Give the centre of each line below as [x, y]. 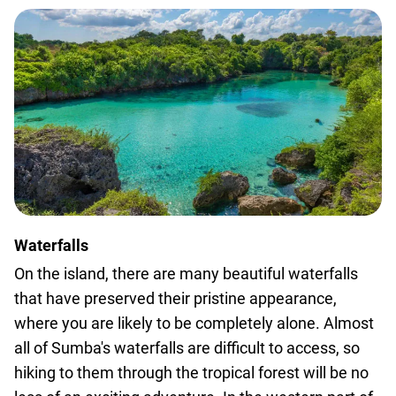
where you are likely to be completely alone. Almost [194, 323]
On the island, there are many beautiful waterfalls [186, 274]
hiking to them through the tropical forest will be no [191, 373]
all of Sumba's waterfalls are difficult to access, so [187, 348]
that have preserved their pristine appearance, [175, 298]
